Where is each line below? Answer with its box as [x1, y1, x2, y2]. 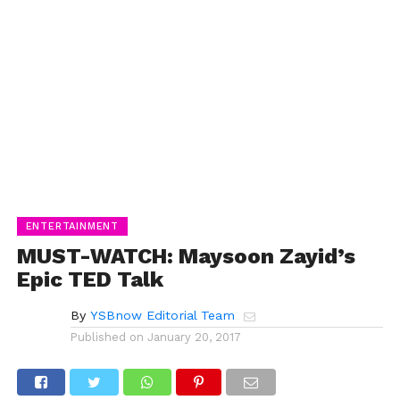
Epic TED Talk [16, 266, 163, 292]
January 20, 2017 [146, 329, 241, 344]
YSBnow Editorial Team [89, 307, 235, 322]
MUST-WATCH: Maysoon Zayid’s [16, 243, 355, 269]
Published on [70, 329, 144, 344]
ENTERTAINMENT [25, 220, 120, 232]
